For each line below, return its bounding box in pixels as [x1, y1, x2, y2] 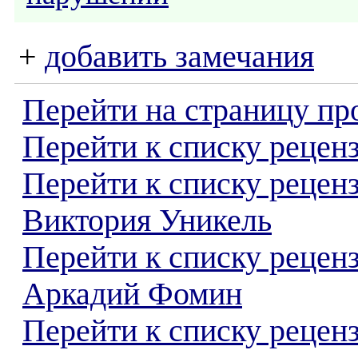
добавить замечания [45, 39, 314, 74]
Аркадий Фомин [22, 276, 242, 312]
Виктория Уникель [22, 203, 272, 238]
